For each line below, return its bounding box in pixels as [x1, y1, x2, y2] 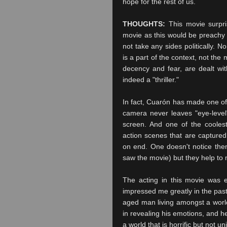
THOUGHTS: [123, 20, 165, 28]
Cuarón [146, 98, 171, 106]
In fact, [123, 98, 147, 106]
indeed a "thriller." [123, 75, 179, 84]
